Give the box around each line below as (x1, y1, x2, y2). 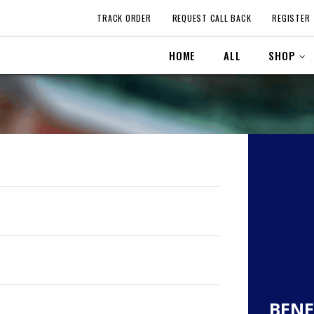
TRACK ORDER (97, 12, 151, 24)
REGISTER (272, 12, 310, 24)
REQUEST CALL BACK (172, 12, 252, 24)
